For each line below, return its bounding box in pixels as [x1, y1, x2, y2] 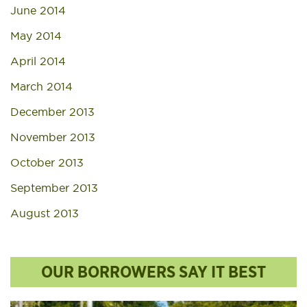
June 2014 [10, 3, 66, 17]
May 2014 [10, 29, 62, 42]
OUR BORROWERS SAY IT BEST [41, 261, 266, 282]
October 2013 [10, 156, 84, 169]
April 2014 [10, 54, 66, 68]
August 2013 [10, 206, 79, 220]
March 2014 [10, 79, 73, 93]
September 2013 [10, 181, 98, 195]
